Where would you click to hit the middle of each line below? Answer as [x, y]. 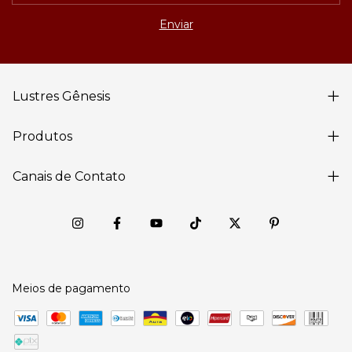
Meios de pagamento [71, 288]
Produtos [42, 136]
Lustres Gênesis [61, 96]
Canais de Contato [69, 176]
